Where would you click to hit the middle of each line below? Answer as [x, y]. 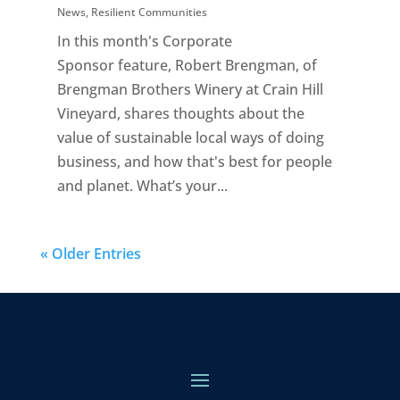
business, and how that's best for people [194, 161]
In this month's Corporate [144, 41]
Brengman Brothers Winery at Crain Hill [190, 89]
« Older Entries [90, 253]
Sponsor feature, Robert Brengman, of [187, 65]
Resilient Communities [149, 12]
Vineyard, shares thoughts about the [180, 113]
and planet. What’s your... [142, 185]
